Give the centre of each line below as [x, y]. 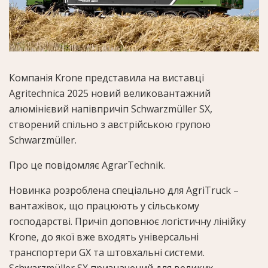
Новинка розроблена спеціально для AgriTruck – [124, 191]
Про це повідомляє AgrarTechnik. [87, 165]
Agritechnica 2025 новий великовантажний [110, 94]
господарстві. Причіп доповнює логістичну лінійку [127, 222]
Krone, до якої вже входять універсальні [104, 237]
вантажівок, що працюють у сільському [104, 206]
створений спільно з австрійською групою [110, 125]
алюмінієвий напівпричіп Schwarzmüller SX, [111, 109]
